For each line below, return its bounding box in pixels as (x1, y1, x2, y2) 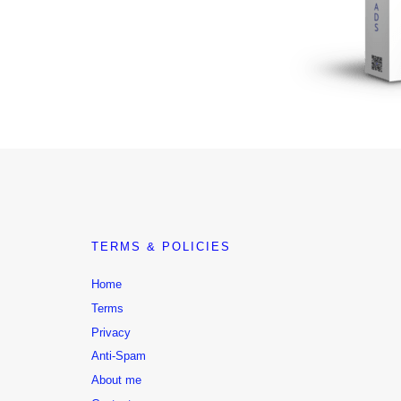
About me (91, 373, 141, 388)
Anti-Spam (91, 349, 146, 363)
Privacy (91, 325, 131, 339)
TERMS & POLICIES (91, 239, 231, 253)
